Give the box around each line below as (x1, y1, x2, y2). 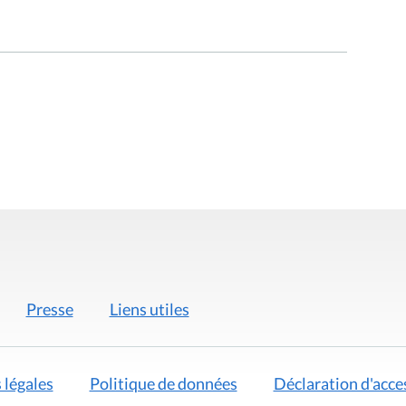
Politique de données (89, 373, 237, 394)
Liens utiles (109, 298, 189, 319)
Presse (25, 298, 73, 319)
